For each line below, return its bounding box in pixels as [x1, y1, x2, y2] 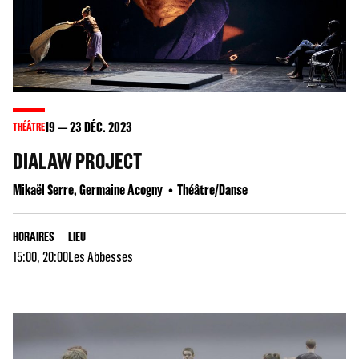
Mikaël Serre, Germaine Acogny [13, 181, 163, 199]
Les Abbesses [68, 248, 133, 266]
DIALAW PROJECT [13, 148, 142, 175]
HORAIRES [13, 229, 54, 244]
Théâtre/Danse [177, 181, 248, 199]
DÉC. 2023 [82, 119, 132, 136]
